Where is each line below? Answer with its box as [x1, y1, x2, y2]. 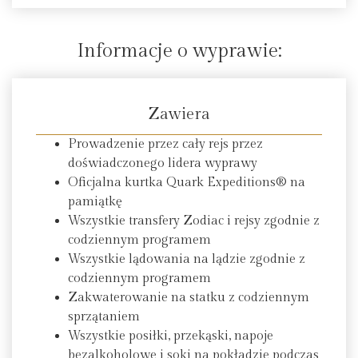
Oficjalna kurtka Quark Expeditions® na [68, 174, 305, 190]
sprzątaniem [68, 308, 140, 324]
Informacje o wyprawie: [76, 39, 282, 62]
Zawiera [148, 104, 210, 124]
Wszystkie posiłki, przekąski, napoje [68, 328, 273, 344]
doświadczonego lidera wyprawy [68, 155, 257, 171]
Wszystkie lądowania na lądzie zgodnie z [68, 251, 305, 267]
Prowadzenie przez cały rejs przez [68, 136, 263, 152]
